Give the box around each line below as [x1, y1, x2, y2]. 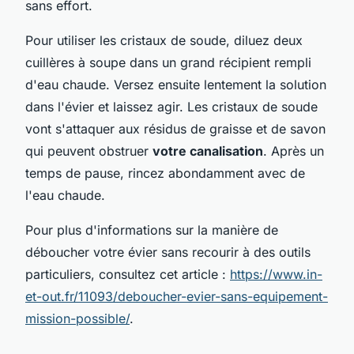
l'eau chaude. [25, 186, 105, 203]
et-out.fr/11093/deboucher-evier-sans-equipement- [25, 288, 328, 304]
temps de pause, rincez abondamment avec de [25, 164, 305, 181]
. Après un [263, 142, 324, 159]
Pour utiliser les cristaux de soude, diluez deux [25, 32, 303, 48]
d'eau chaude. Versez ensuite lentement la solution [25, 76, 326, 92]
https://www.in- [230, 265, 322, 282]
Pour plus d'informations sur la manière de [25, 221, 278, 238]
